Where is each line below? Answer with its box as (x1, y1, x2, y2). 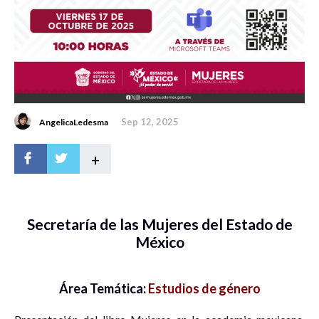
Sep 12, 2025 (121, 115, 179, 127)
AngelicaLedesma (39, 116, 108, 127)
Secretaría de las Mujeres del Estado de (26, 214, 293, 233)
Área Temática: (58, 280, 148, 296)
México (135, 232, 184, 251)
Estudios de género (147, 280, 261, 296)
